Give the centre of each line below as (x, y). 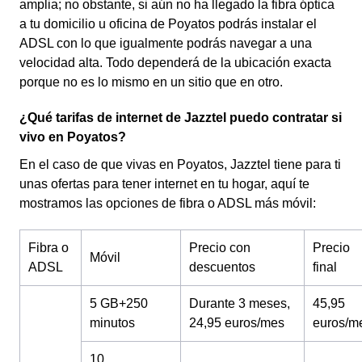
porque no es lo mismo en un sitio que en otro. (151, 82)
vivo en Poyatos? (73, 137)
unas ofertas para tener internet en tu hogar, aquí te (164, 184)
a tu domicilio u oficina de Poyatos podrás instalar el (168, 24)
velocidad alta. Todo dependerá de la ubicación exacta (175, 63)
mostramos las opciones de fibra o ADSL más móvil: (171, 203)
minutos (112, 323)
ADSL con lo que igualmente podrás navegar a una (166, 43)
